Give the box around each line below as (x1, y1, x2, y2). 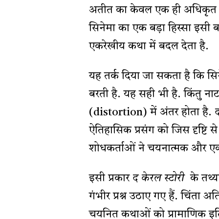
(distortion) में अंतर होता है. (89, 107, 215, 118)
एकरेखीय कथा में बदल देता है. (89, 41, 209, 52)
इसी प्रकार (89, 173, 132, 184)
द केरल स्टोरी (132, 173, 184, 184)
